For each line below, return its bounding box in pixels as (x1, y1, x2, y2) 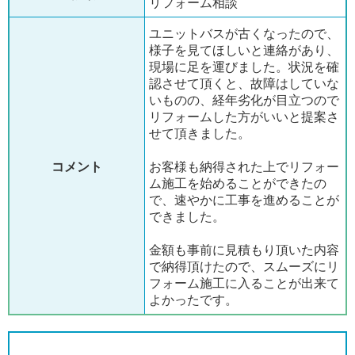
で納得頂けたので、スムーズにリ (149, 258, 339, 275)
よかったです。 (149, 292, 238, 308)
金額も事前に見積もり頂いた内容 (149, 242, 339, 258)
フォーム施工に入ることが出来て (149, 275, 339, 292)
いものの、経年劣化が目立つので (149, 92, 339, 109)
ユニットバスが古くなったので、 (149, 25, 339, 42)
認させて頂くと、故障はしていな (149, 75, 339, 92)
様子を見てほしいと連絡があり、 (149, 42, 339, 59)
